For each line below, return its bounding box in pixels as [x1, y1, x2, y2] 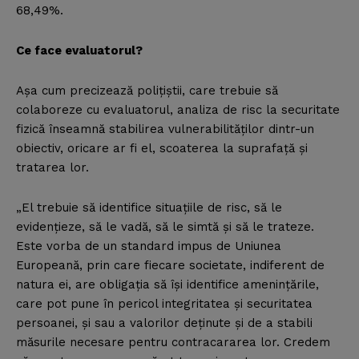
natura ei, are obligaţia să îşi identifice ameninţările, [16, 277, 319, 292]
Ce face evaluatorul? [16, 43, 143, 58]
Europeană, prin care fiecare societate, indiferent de [16, 258, 325, 273]
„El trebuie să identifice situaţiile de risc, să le [16, 200, 282, 216]
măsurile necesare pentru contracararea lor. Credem [16, 335, 330, 350]
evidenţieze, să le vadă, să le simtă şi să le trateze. [16, 220, 314, 235]
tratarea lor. [16, 160, 89, 175]
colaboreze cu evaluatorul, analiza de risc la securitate [16, 103, 340, 118]
